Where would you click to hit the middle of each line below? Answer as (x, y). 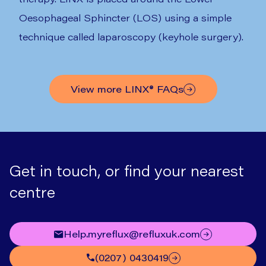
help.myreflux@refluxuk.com (136, 234)
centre (32, 192)
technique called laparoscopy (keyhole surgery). (131, 37)
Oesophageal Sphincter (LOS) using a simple (125, 18)
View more (101, 89)
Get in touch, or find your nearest (127, 171)
